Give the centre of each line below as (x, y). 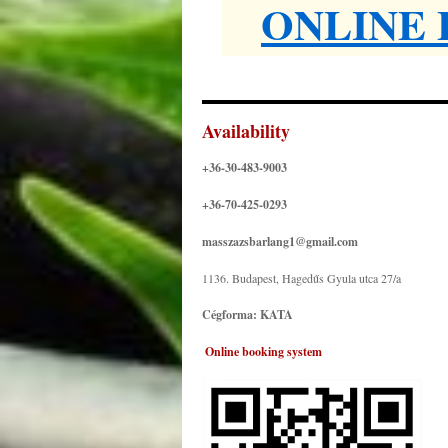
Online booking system (263, 351)
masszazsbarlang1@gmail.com (280, 241)
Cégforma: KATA (247, 314)
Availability (246, 131)
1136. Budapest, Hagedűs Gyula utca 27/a (301, 278)
